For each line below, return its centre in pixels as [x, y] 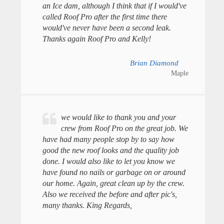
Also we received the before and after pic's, [109, 194]
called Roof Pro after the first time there [104, 16]
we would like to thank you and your [118, 117]
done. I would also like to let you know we [108, 161]
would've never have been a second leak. [106, 27]
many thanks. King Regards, [87, 205]
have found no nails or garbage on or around [114, 172]
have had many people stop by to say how [108, 139]
